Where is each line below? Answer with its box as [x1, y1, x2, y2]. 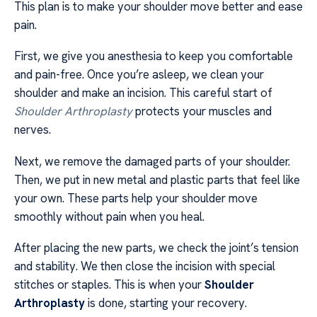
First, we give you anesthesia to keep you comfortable [14, 48, 293, 64]
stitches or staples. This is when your [14, 277, 204, 293]
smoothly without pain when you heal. [14, 208, 204, 224]
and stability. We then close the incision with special [14, 258, 275, 275]
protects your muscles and [132, 103, 272, 120]
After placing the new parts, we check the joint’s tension [14, 240, 299, 256]
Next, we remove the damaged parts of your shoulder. [14, 153, 290, 169]
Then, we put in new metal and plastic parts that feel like [14, 171, 300, 188]
